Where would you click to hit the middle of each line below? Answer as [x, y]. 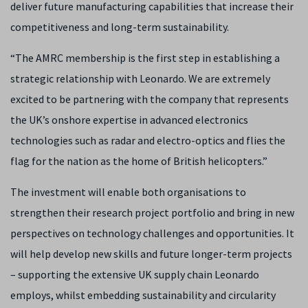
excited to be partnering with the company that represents [150, 99]
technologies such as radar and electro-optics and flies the [148, 140]
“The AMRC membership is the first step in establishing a [145, 58]
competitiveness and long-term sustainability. [121, 27]
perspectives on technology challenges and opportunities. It [152, 233]
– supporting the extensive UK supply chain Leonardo [135, 274]
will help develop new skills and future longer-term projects [151, 254]
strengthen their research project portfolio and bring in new [152, 212]
